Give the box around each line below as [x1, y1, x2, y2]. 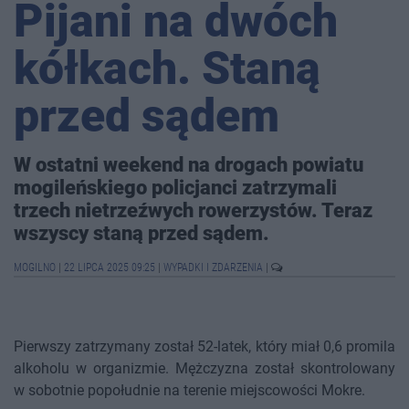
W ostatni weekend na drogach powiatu [14, 152, 363, 177]
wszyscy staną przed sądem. [14, 221, 269, 246]
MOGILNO [14, 261, 58, 275]
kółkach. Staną [14, 42, 320, 96]
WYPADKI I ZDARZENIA [163, 261, 266, 275]
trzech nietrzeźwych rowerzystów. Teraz [14, 198, 372, 223]
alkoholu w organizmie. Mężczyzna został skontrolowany [14, 360, 395, 378]
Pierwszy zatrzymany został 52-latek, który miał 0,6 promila [14, 338, 395, 356]
